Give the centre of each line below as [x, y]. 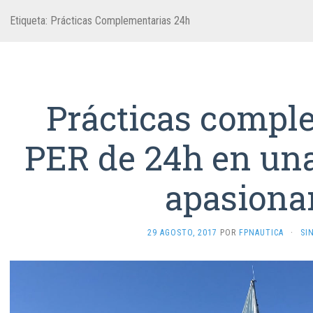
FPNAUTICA [261, 233]
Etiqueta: [30, 21]
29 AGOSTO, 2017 [182, 233]
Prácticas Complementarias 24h [120, 21]
